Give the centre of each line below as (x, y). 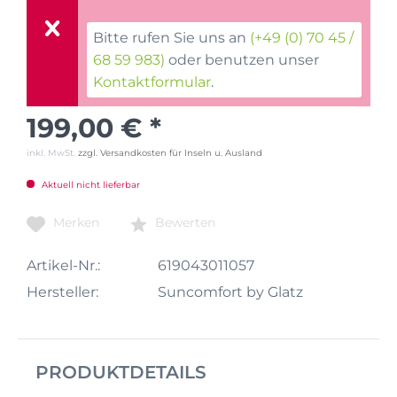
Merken (76, 223)
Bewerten (183, 223)
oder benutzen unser (242, 60)
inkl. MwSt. (52, 153)
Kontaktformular (152, 82)
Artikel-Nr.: (63, 265)
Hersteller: (62, 292)
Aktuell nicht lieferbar (90, 185)
